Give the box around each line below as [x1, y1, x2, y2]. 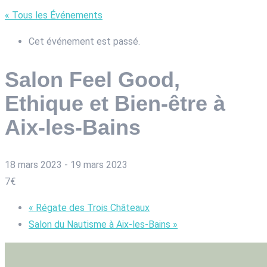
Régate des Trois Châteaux [33, 202, 150, 214]
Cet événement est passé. [29, 35, 140, 47]
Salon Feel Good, [5, 67, 180, 92]
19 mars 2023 [70, 159, 128, 171]
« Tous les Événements [5, 9, 103, 21]
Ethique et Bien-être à [5, 91, 225, 116]
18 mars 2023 [5, 159, 62, 171]
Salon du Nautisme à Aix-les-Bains [29, 219, 173, 231]
